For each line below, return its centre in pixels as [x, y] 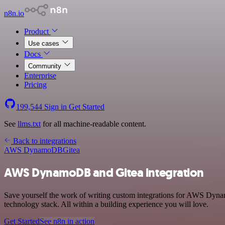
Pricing [35, 85]
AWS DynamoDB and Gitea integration [104, 173]
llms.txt [29, 124]
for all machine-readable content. [93, 124]
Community [46, 66]
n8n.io [14, 13]
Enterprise [40, 76]
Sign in [55, 107]
